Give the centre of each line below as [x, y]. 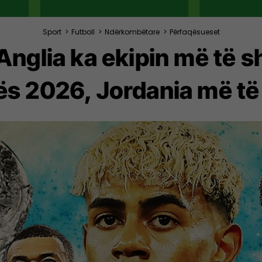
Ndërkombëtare [132, 32]
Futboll [83, 32]
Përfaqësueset [194, 32]
